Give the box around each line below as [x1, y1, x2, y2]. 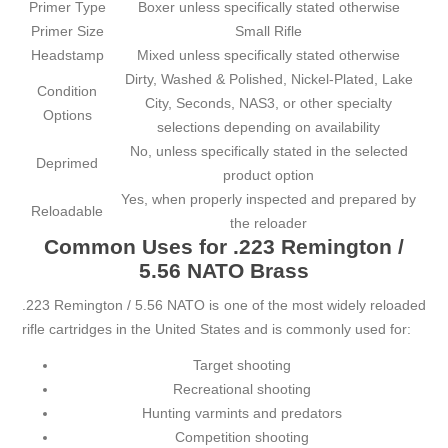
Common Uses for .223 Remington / [44, 235, 404, 259]
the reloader [230, 215, 308, 232]
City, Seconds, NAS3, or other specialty [145, 95, 393, 112]
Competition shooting [175, 429, 309, 446]
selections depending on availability [157, 119, 381, 136]
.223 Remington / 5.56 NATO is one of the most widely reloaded [22, 297, 426, 314]
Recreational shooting [173, 381, 311, 398]
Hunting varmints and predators [142, 405, 342, 422]
